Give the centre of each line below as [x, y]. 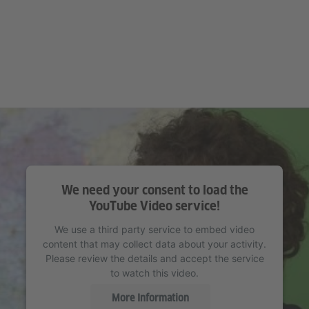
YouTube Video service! [154, 206]
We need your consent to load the [154, 190]
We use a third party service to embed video [154, 230]
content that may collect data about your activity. [154, 244]
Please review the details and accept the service [154, 259]
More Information [150, 298]
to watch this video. [154, 273]
